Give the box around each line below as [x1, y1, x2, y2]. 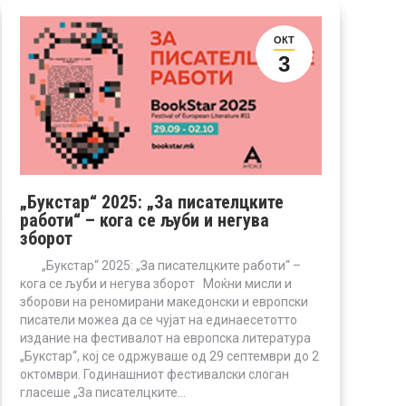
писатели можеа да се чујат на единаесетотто [20, 313, 297, 328]
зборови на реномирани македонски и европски [20, 295, 308, 310]
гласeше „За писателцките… [20, 385, 186, 401]
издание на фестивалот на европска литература [20, 331, 311, 346]
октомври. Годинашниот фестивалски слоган [20, 367, 289, 382]
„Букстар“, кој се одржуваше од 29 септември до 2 [20, 349, 319, 364]
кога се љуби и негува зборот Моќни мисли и [20, 276, 292, 292]
